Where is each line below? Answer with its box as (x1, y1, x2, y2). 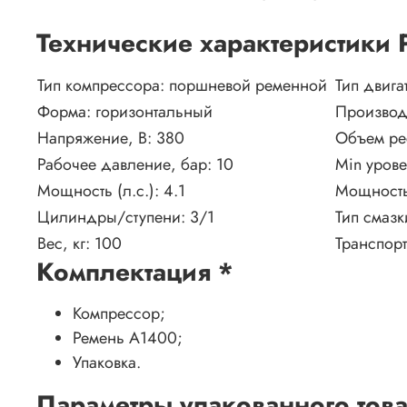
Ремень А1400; (73, 326, 183, 351)
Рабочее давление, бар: (37, 153, 216, 177)
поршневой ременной (169, 74, 327, 98)
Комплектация (36, 253, 218, 292)
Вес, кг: (37, 232, 94, 256)
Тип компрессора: (37, 74, 169, 98)
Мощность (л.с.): (37, 179, 164, 203)
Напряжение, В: (37, 126, 156, 151)
